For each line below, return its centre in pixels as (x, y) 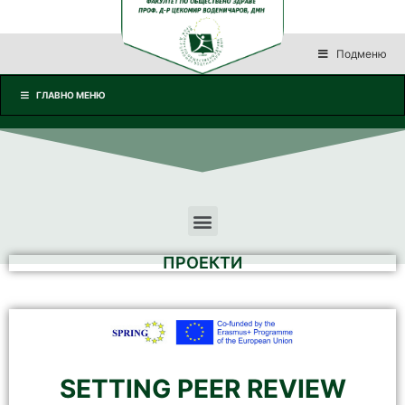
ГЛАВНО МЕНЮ (71, 95)
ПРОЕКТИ (202, 263)
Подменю (362, 54)
